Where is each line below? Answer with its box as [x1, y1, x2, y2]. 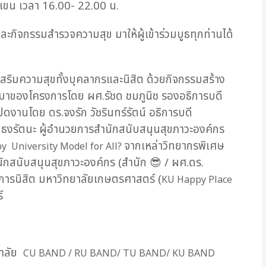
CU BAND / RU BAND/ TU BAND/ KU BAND [23, 246, 215, 261]
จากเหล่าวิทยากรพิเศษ [124, 137, 224, 154]
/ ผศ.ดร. [161, 154, 204, 171]
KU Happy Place [161, 172, 232, 187]
